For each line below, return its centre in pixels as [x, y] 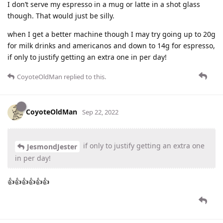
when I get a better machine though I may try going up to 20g [111, 34]
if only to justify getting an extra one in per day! [87, 57]
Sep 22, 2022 [100, 112]
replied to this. [84, 76]
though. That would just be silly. [61, 15]
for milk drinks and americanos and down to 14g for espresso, [111, 45]
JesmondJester [52, 146]
